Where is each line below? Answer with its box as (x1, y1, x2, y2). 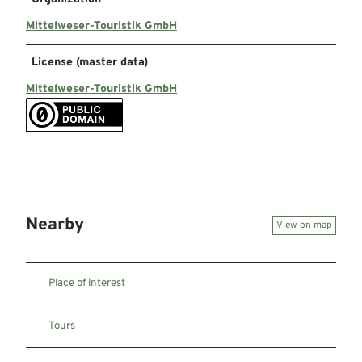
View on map (276, 218, 332, 232)
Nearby (26, 214, 84, 237)
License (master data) (32, 55, 148, 69)
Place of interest (48, 276, 125, 291)
